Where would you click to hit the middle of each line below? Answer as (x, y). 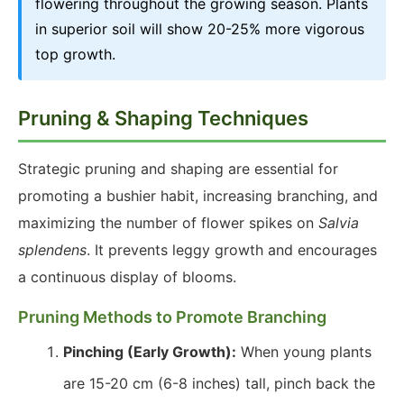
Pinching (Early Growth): (150, 352)
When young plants (304, 352)
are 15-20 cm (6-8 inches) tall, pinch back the (219, 383)
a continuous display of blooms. (127, 277)
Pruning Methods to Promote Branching (172, 317)
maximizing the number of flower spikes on (168, 223)
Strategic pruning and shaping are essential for (178, 169)
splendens (52, 250)
